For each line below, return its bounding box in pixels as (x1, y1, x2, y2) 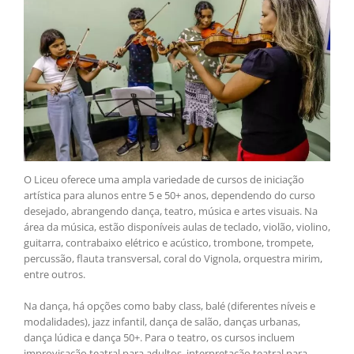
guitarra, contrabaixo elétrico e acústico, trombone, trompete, (24, 235, 314, 250)
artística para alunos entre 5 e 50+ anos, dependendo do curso (24, 188, 315, 203)
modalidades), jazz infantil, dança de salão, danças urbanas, (24, 314, 300, 330)
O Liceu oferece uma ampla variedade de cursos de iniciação (24, 172, 304, 187)
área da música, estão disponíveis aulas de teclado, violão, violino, (24, 220, 330, 235)
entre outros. (24, 267, 85, 282)
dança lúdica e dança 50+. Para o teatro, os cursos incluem (24, 330, 295, 345)
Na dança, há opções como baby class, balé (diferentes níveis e (24, 299, 315, 314)
